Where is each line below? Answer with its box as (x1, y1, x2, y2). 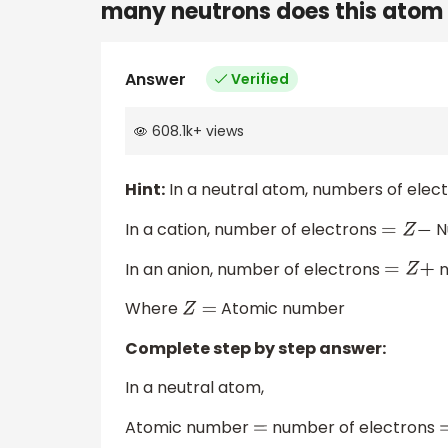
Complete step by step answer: (125, 336, 386, 360)
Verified (231, 68, 289, 89)
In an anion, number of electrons (125, 257, 384, 281)
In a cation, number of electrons (125, 218, 381, 242)
